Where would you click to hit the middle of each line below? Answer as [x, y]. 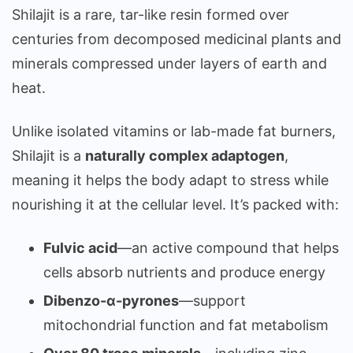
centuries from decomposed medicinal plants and [176, 39]
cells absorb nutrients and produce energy [184, 273]
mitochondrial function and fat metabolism [186, 325]
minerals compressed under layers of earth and [169, 64]
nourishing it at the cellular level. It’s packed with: [175, 205]
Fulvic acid [80, 248]
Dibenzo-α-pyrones [111, 301]
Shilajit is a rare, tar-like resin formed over [150, 15]
